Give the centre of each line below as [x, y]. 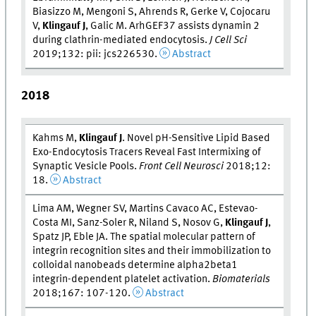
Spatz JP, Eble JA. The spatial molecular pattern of [144, 237]
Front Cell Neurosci [182, 166]
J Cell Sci [229, 41]
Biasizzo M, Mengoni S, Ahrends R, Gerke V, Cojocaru [152, 12]
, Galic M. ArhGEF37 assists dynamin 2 [173, 26]
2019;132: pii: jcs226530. [96, 55]
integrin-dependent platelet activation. [123, 279]
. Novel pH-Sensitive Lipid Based [196, 138]
